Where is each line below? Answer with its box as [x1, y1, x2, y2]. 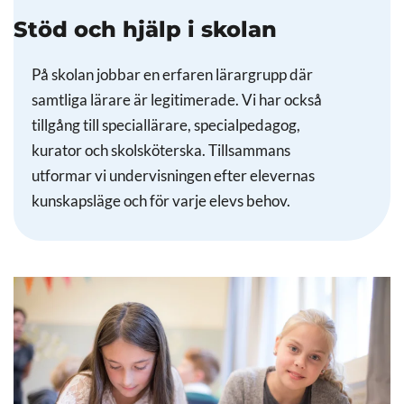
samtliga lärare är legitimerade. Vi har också [32, 90, 322, 109]
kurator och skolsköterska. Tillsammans [32, 141, 290, 160]
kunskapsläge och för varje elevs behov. [32, 191, 290, 210]
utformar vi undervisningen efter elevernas [32, 166, 315, 185]
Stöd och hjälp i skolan [14, 15, 277, 42]
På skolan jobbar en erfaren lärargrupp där [32, 65, 313, 84]
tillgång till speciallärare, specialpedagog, [32, 115, 300, 134]
